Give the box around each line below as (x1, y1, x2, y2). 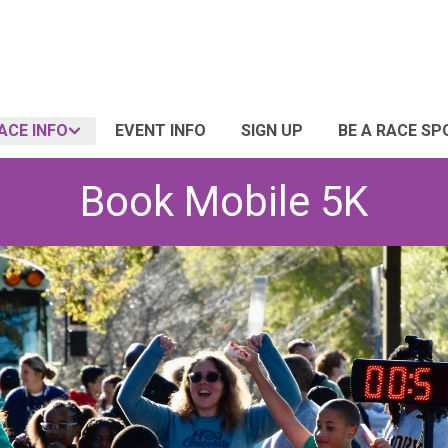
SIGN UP (241, 121, 303, 140)
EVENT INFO (115, 121, 206, 140)
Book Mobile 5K (80, 177, 368, 226)
